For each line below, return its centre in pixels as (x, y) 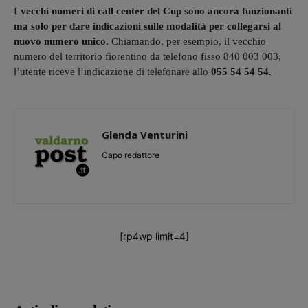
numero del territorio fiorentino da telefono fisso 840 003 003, (147, 56)
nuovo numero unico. (63, 41)
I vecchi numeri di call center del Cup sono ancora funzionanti (153, 11)
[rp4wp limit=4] (154, 236)
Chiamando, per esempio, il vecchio (189, 41)
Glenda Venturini (145, 134)
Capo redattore (131, 155)
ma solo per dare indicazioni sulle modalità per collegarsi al (147, 26)
